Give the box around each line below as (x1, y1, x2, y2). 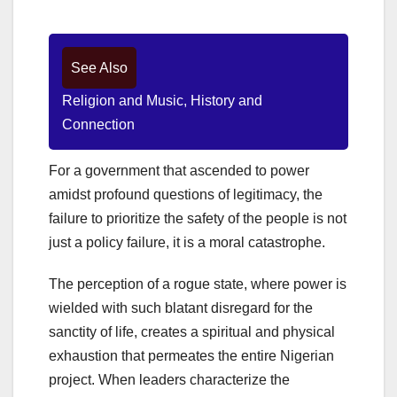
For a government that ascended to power (49, 163, 309, 179)
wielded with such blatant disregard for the (49, 300, 313, 316)
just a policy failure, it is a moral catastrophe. (49, 235, 325, 251)
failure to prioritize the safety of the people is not (49, 211, 346, 227)
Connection (62, 117, 135, 133)
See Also (71, 60, 128, 76)
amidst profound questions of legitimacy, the (49, 187, 323, 203)
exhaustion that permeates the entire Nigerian (49, 348, 334, 364)
